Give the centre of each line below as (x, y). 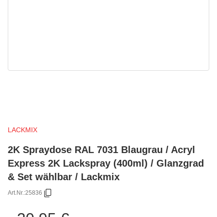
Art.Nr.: (16, 193)
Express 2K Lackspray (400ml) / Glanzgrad (106, 163)
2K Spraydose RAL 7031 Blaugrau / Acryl (101, 149)
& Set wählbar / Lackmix (64, 176)
